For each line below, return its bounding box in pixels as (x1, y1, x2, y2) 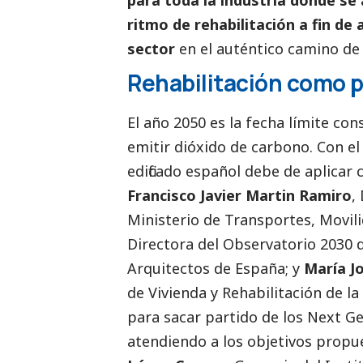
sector (127, 38, 175, 58)
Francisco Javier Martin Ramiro (127, 185, 352, 205)
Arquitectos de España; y (127, 258, 304, 278)
